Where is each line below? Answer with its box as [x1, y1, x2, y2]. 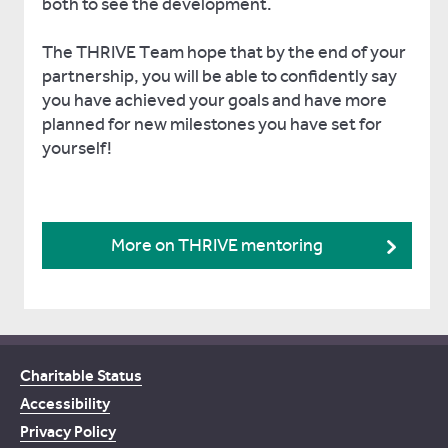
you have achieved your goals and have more [42, 89, 387, 111]
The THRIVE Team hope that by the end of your [42, 41, 406, 63]
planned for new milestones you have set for [42, 113, 382, 135]
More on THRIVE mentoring [111, 235, 323, 256]
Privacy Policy [20, 422, 116, 441]
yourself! [42, 137, 112, 159]
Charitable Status [20, 366, 142, 385]
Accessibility [20, 394, 110, 413]
